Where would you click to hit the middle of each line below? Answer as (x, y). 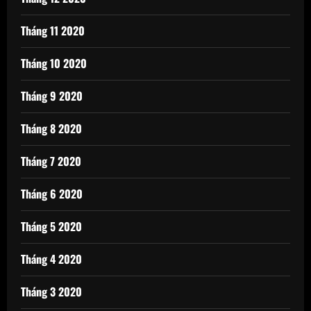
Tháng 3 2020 (51, 292)
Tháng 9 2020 (52, 96)
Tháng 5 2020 (51, 227)
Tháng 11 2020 (53, 31)
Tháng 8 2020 (51, 129)
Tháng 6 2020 (52, 194)
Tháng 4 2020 (51, 259)
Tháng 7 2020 (51, 161)
